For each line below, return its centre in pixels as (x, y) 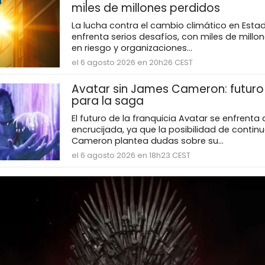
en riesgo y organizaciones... (132, 48)
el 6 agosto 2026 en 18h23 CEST (131, 156)
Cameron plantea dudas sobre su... (147, 141)
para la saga (107, 101)
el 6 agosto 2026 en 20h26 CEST (132, 63)
